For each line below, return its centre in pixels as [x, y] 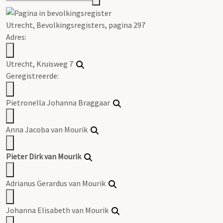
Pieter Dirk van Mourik [44, 156]
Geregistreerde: [32, 75]
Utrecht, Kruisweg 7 [41, 63]
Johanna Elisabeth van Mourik [59, 210]
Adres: [16, 37]
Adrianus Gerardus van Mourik [57, 183]
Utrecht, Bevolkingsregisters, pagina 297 [76, 25]
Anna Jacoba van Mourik [48, 129]
